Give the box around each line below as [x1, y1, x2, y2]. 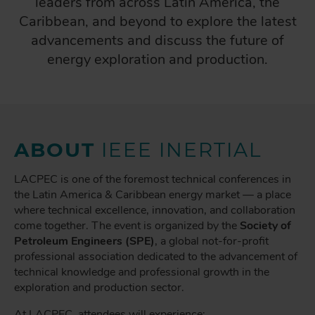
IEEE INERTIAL [95, 138, 262, 162]
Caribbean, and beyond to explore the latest [18, 12, 297, 31]
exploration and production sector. [14, 280, 184, 295]
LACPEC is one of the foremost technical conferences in [14, 172, 291, 187]
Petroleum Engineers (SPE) [14, 233, 155, 249]
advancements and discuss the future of [31, 31, 284, 50]
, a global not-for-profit [155, 233, 269, 249]
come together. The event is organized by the [14, 218, 240, 233]
